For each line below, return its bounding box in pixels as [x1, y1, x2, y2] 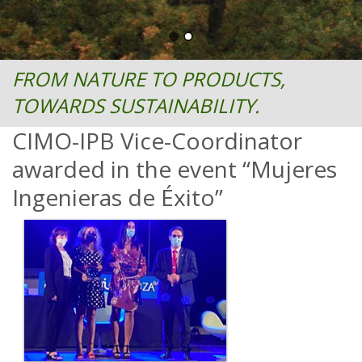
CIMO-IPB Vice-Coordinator [12, 125, 302, 156]
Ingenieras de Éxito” [12, 182, 223, 213]
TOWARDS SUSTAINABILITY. [12, 92, 259, 119]
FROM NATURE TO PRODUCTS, [12, 65, 285, 92]
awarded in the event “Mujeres [12, 154, 337, 184]
